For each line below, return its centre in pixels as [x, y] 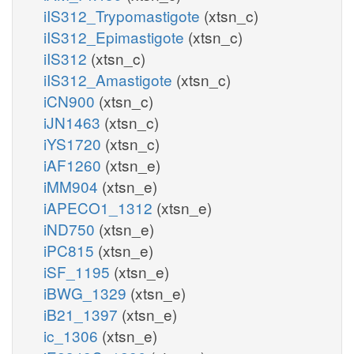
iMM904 [73, 186]
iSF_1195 [79, 271]
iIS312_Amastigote [110, 79]
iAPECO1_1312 [100, 207]
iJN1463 [74, 122]
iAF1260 [74, 164]
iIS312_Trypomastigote [124, 15]
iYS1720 [74, 143]
